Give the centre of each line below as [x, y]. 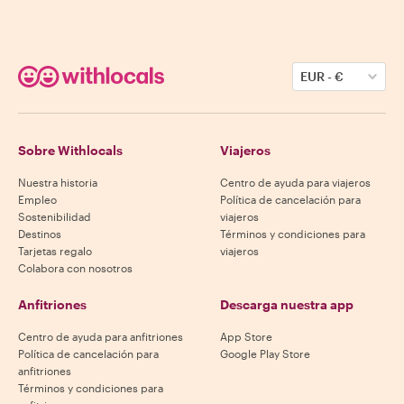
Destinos [40, 234]
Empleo [37, 199]
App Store [246, 336]
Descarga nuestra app [287, 304]
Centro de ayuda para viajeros [295, 182]
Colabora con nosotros [75, 268]
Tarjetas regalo [55, 251]
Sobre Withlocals [70, 150]
